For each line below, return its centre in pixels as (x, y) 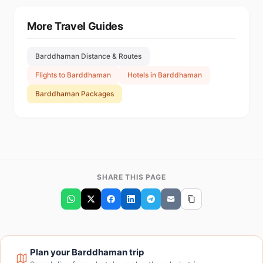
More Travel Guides (75, 26)
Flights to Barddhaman (73, 75)
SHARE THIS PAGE (131, 177)
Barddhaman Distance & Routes (88, 56)
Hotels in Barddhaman (165, 75)
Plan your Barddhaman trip (87, 252)
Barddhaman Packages (75, 94)
